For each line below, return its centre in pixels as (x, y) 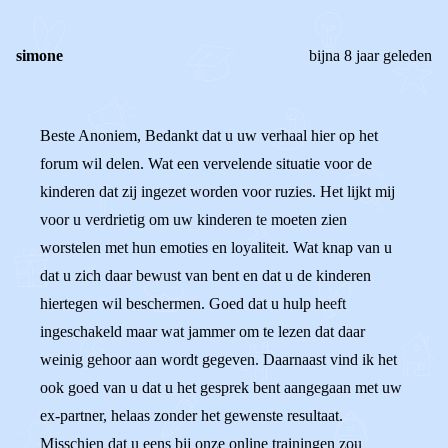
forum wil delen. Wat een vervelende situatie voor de (206, 163)
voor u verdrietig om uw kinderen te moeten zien (193, 219)
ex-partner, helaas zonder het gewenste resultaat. (191, 415)
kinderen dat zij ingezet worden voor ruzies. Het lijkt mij (217, 191)
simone (39, 55)
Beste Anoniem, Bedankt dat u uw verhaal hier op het (209, 135)
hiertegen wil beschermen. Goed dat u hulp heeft (193, 303)
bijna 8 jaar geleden (370, 55)
